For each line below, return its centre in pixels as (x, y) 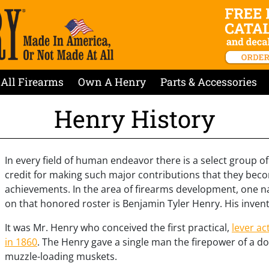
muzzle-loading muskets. (61, 256)
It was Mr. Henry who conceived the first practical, (118, 227)
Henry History (134, 118)
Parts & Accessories (208, 82)
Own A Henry (112, 82)
